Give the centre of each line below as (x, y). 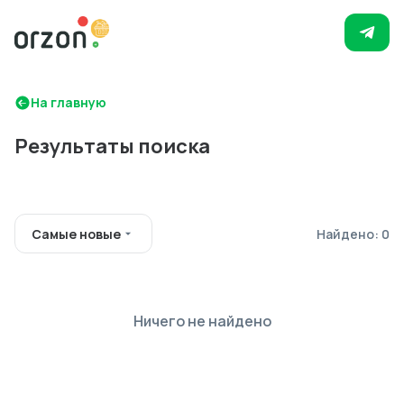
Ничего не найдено (202, 321)
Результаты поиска (112, 146)
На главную (69, 102)
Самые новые (76, 234)
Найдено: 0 (353, 234)
